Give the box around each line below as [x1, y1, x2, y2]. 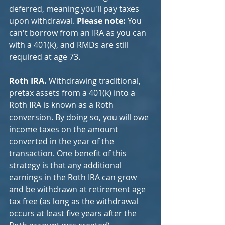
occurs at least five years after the [9, 208, 139, 219]
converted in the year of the [9, 136, 116, 147]
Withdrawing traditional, [49, 75, 143, 86]
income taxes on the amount [9, 124, 120, 135]
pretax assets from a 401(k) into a [9, 87, 137, 98]
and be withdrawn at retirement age [9, 184, 148, 195]
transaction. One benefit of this [9, 148, 129, 159]
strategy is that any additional [9, 160, 124, 171]
